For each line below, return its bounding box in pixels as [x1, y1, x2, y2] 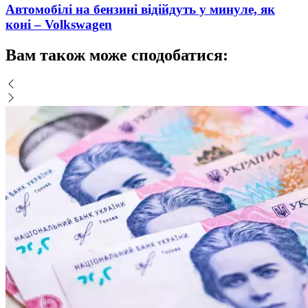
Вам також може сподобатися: [5, 46, 228, 65]
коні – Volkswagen [5, 17, 112, 32]
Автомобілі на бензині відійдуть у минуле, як [5, 2, 275, 17]
